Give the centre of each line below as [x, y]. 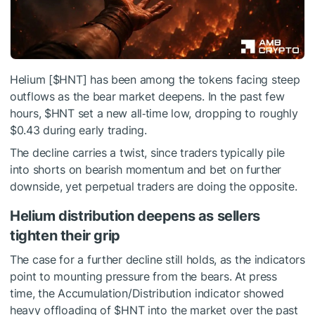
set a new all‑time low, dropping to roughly [186, 114]
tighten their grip [65, 236]
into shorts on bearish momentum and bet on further [146, 170]
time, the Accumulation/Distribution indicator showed [147, 294]
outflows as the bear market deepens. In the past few [147, 97]
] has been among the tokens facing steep [191, 80]
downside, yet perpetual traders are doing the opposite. [154, 187]
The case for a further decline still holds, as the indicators [157, 260]
